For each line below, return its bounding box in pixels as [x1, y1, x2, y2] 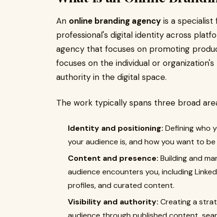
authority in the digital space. [56, 72, 167, 82]
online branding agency [69, 15, 161, 26]
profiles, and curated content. [68, 180, 174, 190]
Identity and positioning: [68, 123, 163, 133]
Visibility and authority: [68, 197, 158, 207]
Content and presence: [68, 153, 158, 163]
